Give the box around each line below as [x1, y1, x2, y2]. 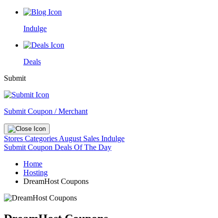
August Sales [59, 134, 99, 143]
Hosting [23, 168, 48, 177]
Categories [25, 134, 59, 143]
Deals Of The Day [54, 143, 111, 151]
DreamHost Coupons [23, 177, 89, 185]
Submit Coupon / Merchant [4, 107, 88, 115]
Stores [4, 134, 25, 143]
